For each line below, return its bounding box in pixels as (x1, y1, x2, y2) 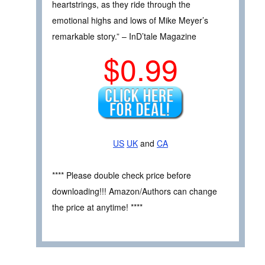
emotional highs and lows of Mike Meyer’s (52, 14, 208, 27)
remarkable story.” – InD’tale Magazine (52, 30, 196, 43)
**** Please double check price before (52, 169, 191, 182)
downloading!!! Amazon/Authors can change (52, 185, 217, 198)
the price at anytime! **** (52, 201, 143, 214)
